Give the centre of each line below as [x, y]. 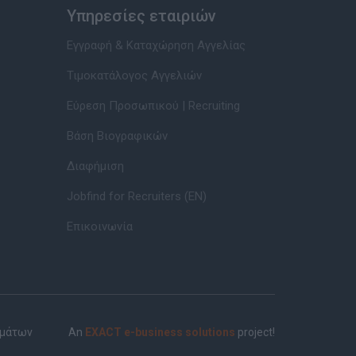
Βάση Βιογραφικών [117, 136]
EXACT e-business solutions [160, 332]
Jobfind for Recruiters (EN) [136, 196]
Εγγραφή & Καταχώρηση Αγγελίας [156, 45]
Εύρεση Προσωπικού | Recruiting [153, 106]
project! [255, 332]
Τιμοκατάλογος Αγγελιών [134, 75]
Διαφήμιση [95, 166]
